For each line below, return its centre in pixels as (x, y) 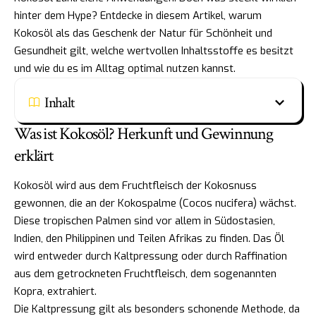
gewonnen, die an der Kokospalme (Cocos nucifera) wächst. (155, 203)
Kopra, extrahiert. (55, 291)
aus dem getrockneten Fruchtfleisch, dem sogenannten (145, 273)
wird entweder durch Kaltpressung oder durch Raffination (151, 256)
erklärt (34, 155)
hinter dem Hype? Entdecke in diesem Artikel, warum (138, 15)
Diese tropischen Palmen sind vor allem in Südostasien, (145, 220)
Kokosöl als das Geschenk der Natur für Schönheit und (143, 33)
